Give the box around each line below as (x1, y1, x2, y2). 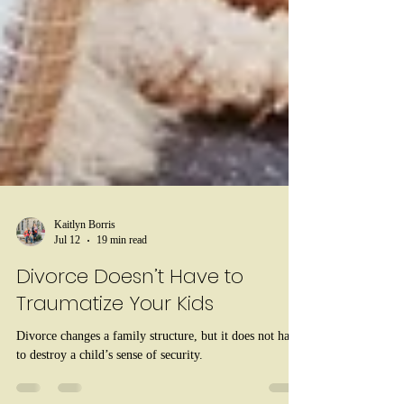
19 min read (96, 273, 147, 287)
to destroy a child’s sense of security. (16, 388, 203, 402)
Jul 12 (54, 273, 80, 287)
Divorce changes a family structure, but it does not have (16, 369, 301, 383)
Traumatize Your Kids (16, 329, 214, 358)
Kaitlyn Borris (54, 258, 115, 271)
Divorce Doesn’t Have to (16, 302, 243, 331)
